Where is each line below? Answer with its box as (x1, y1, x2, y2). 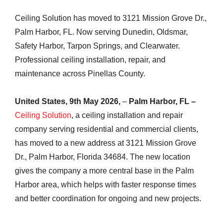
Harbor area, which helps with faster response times (15, 180, 196, 189)
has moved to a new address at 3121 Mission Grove (15, 139, 196, 147)
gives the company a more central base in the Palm (15, 166, 194, 175)
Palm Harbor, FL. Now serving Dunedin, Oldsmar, (15, 28, 188, 36)
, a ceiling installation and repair (71, 111, 183, 119)
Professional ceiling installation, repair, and (15, 55, 166, 64)
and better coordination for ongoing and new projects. (15, 194, 201, 203)
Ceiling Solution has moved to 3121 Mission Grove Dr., (15, 14, 207, 22)
